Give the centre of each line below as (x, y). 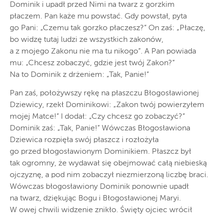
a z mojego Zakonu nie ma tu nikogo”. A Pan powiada (103, 52)
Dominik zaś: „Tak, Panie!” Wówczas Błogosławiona (100, 129)
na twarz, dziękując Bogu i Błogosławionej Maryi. (95, 199)
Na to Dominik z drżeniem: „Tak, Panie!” (79, 75)
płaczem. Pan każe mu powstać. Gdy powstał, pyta (98, 17)
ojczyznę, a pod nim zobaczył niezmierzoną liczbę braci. (109, 175)
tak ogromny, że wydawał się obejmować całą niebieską (108, 164)
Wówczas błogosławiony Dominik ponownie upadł (99, 187)
